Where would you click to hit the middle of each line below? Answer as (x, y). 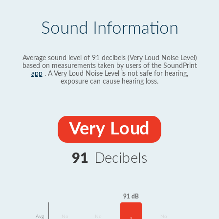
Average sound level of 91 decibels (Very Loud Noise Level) (109, 58)
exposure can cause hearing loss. (109, 82)
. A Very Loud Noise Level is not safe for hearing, (115, 74)
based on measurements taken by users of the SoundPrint (109, 66)
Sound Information (109, 29)
